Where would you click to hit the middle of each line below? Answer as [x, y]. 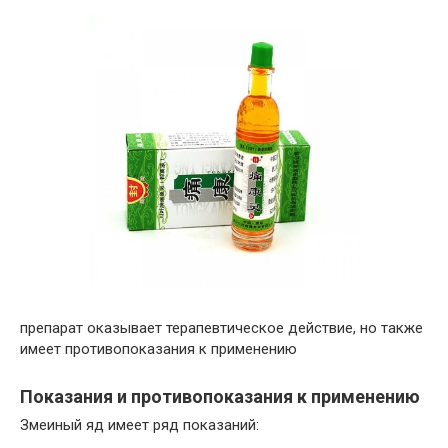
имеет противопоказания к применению [158, 349]
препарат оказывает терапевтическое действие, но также [221, 328]
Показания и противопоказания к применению [220, 397]
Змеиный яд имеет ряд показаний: [139, 425]
